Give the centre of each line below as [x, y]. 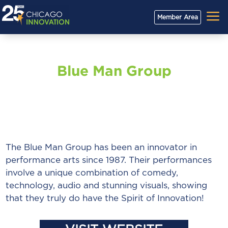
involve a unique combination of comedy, [92, 173]
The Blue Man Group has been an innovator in [102, 147]
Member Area [177, 17]
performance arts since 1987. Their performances [109, 160]
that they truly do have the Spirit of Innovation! [105, 198]
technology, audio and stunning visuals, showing [107, 186]
